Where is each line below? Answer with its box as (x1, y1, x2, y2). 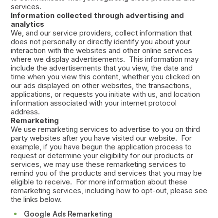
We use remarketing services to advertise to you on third (10, 125, 200, 134)
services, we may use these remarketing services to (10, 160, 186, 169)
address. (10, 107, 40, 117)
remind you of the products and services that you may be (10, 168, 202, 178)
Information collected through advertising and (10, 11, 184, 20)
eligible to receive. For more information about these (10, 177, 187, 187)
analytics (10, 19, 44, 29)
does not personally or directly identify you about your (10, 37, 190, 47)
